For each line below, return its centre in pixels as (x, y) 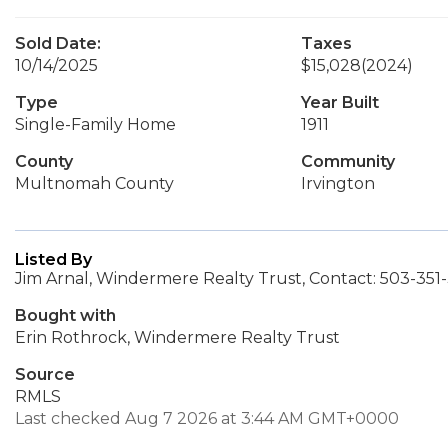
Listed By (53, 259)
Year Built (339, 102)
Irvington (337, 183)
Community (347, 161)
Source (45, 374)
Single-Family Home (95, 124)
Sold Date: (58, 43)
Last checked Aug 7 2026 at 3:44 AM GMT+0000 (207, 418)
